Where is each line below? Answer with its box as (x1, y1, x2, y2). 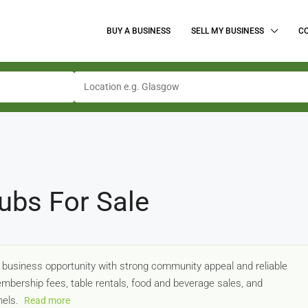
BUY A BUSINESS (107, 26, 170, 36)
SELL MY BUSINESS (191, 26, 264, 36)
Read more (24, 295, 70, 306)
